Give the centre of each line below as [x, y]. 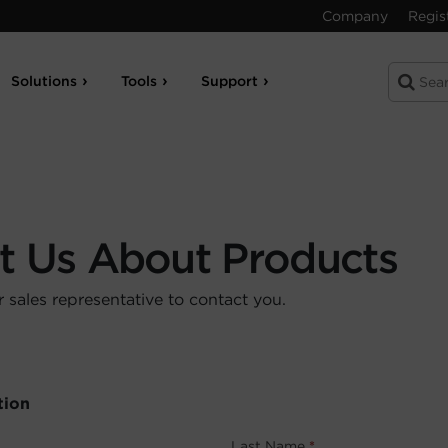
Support [230, 81]
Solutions [44, 81]
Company [355, 16]
